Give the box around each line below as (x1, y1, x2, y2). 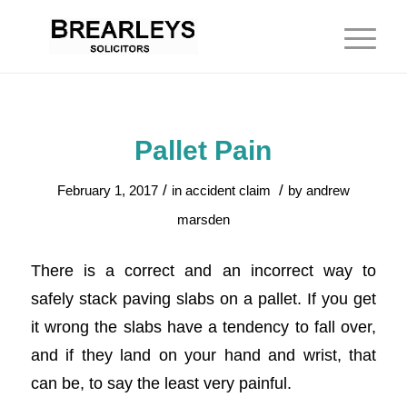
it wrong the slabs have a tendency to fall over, (30, 316, 377, 336)
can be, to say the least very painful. (30, 372, 292, 392)
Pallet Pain (134, 135, 273, 165)
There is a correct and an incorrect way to (30, 260, 377, 280)
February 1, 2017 (56, 184, 158, 198)
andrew (305, 184, 350, 198)
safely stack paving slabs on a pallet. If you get (30, 288, 377, 308)
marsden (176, 213, 230, 227)
